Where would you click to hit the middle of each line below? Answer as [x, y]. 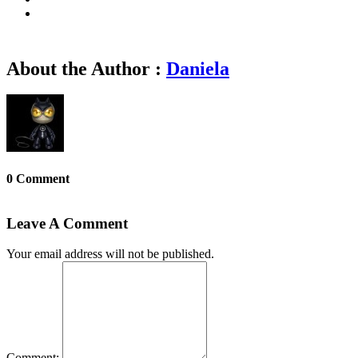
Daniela [198, 68]
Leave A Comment [67, 224]
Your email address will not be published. [110, 253]
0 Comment [38, 178]
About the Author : [86, 68]
